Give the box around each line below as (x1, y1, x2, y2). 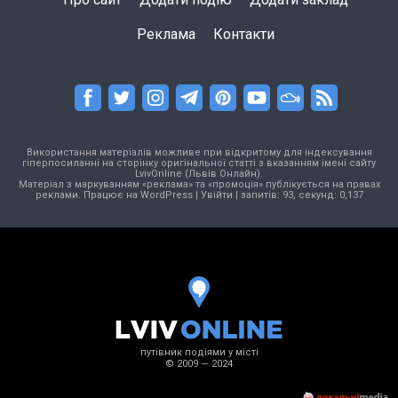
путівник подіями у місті (139, 346, 259, 359)
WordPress (139, 189, 193, 202)
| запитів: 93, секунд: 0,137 (232, 189, 363, 202)
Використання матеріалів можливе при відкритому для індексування (26, 147, 372, 159)
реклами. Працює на (35, 189, 140, 202)
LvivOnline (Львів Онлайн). (135, 168, 263, 180)
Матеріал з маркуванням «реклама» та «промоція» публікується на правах (18, 179, 380, 191)
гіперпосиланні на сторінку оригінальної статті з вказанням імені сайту (22, 157, 376, 170)
